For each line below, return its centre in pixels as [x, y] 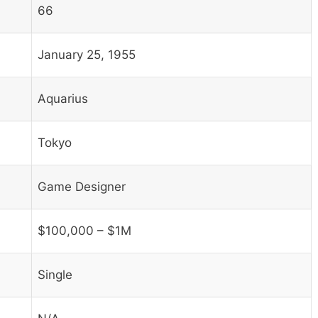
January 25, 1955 [87, 55]
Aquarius [63, 99]
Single [55, 275]
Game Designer [82, 187]
